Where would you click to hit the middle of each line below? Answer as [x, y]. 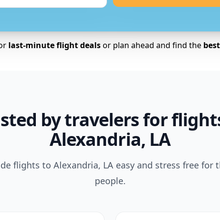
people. [110, 181]
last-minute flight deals [54, 45]
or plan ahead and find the [151, 45]
